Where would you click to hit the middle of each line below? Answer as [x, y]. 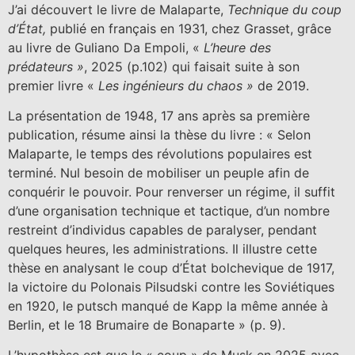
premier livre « [53, 85]
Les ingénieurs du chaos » [176, 85]
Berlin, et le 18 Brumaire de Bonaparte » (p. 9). [147, 324]
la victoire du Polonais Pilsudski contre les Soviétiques [171, 286]
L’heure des [237, 47]
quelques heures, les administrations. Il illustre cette [162, 248]
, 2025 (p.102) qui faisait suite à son [192, 66]
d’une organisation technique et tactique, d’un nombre [169, 210]
